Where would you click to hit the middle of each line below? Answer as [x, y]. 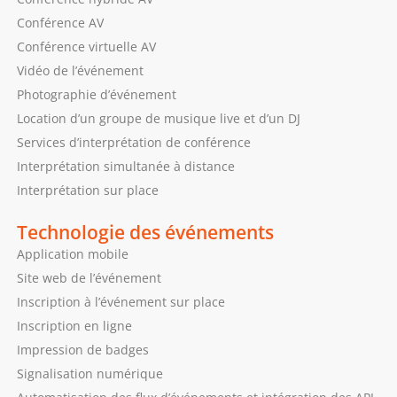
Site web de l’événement [89, 277]
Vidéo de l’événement [80, 70]
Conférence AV [60, 22]
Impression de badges [82, 349]
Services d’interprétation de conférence [133, 142]
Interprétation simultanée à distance [125, 166]
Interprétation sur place [87, 190]
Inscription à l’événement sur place [121, 301]
